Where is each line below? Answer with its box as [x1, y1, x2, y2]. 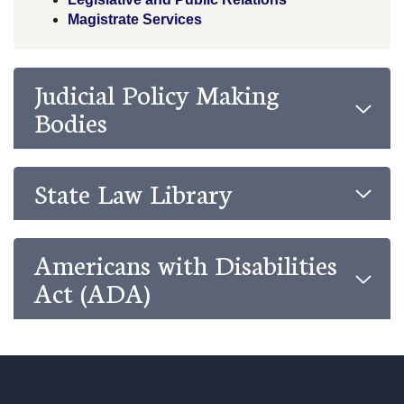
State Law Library [33, 173, 232, 211]
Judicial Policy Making [33, 75, 279, 112]
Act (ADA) [33, 272, 150, 310]
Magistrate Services [68, 10, 202, 27]
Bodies [33, 103, 107, 140]
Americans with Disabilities [33, 244, 337, 282]
